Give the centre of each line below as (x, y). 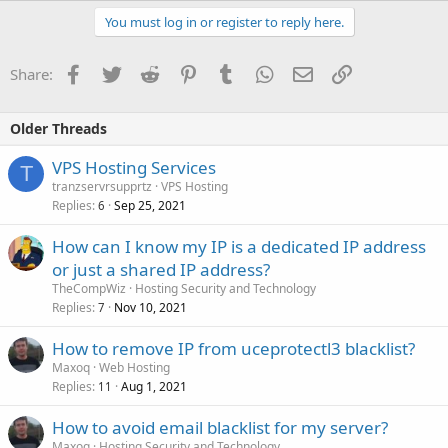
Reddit (180, 72)
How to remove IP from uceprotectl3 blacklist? (233, 349)
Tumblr (260, 72)
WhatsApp (309, 72)
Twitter (144, 72)
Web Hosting (134, 368)
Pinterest (228, 72)
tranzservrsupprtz (102, 187)
